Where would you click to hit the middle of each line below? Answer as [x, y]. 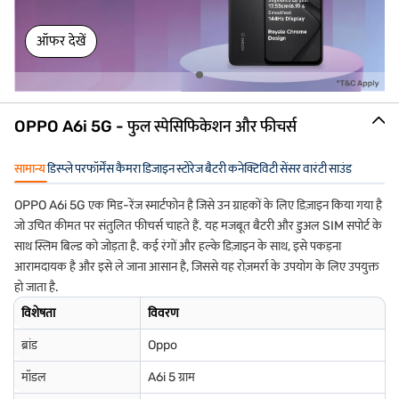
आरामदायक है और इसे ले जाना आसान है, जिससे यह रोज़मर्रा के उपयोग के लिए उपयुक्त [196, 267]
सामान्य [30, 169]
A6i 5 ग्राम [171, 378]
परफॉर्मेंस [94, 169]
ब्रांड [29, 346]
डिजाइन [159, 169]
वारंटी [315, 169]
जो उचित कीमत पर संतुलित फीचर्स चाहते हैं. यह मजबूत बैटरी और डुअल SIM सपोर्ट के [198, 226]
